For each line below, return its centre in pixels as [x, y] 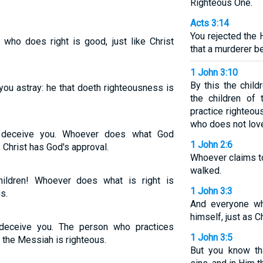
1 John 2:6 [211, 145]
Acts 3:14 [209, 23]
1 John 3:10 [214, 73]
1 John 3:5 [211, 237]
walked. [205, 171]
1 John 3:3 [211, 191]
